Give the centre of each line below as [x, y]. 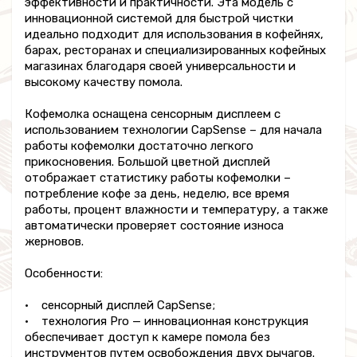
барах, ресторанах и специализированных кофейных [175, 51]
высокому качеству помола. [104, 82]
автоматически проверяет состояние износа [154, 226]
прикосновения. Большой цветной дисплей [147, 162]
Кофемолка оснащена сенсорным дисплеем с [153, 114]
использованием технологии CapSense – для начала [173, 130]
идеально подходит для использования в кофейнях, [174, 35]
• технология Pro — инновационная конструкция [167, 322]
